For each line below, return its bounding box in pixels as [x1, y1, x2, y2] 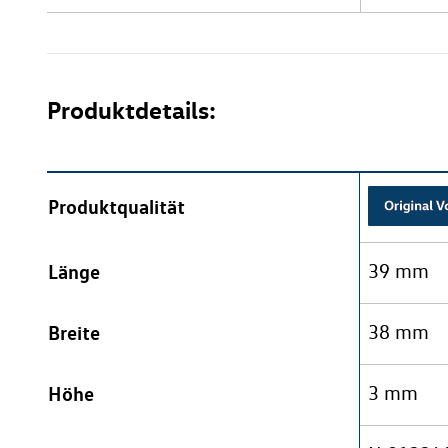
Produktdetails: [47, 95, 216, 126]
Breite [48, 320, 100, 346]
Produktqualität [48, 194, 185, 220]
